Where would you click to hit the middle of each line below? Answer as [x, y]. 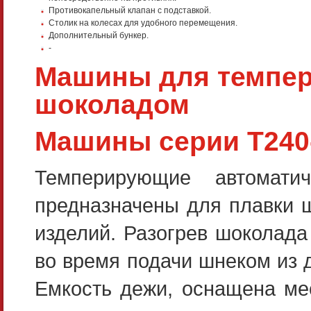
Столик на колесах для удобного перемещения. [143, 23]
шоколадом [112, 104]
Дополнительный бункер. [99, 35]
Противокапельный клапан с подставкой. [130, 10]
